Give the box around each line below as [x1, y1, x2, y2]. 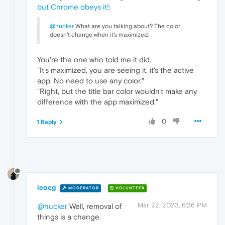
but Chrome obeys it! [37, 2, 109, 11]
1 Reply [37, 118, 57, 126]
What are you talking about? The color [74, 22, 180, 30]
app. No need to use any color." [37, 76, 144, 85]
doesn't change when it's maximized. [50, 31, 149, 38]
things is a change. [37, 212, 101, 221]
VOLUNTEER [114, 186, 145, 191]
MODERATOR [67, 186, 99, 191]
